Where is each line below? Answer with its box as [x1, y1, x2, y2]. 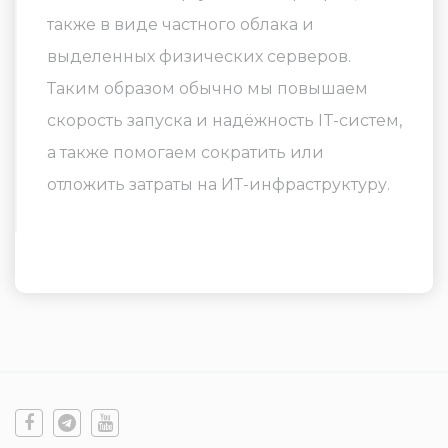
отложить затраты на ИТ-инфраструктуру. [47, 175, 390, 194]
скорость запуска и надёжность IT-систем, [47, 111, 402, 130]
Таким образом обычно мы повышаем [47, 79, 368, 98]
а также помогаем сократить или [47, 143, 324, 162]
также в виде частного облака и [47, 15, 314, 34]
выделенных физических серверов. [47, 47, 351, 66]
